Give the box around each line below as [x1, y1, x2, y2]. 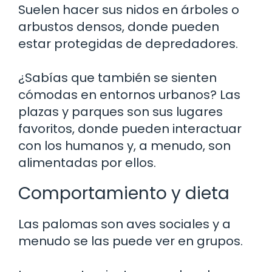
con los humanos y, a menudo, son [18, 137, 231, 154]
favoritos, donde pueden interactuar [18, 120, 242, 137]
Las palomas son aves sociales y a [18, 215, 231, 233]
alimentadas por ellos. [18, 154, 156, 171]
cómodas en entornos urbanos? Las [18, 86, 240, 103]
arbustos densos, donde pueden [18, 18, 219, 35]
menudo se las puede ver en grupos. [18, 232, 243, 250]
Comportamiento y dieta [18, 181, 229, 205]
